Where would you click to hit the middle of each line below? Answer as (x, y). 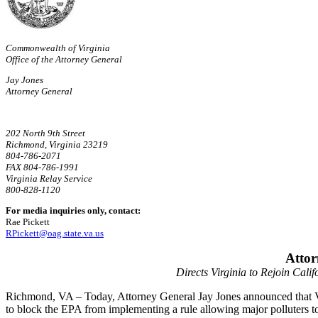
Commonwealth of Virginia (58, 48)
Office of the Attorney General (64, 59)
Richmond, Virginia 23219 (57, 144)
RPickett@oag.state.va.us (55, 234)
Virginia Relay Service (49, 178)
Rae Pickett (28, 222)
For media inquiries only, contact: (74, 211)
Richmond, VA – (44, 297)
